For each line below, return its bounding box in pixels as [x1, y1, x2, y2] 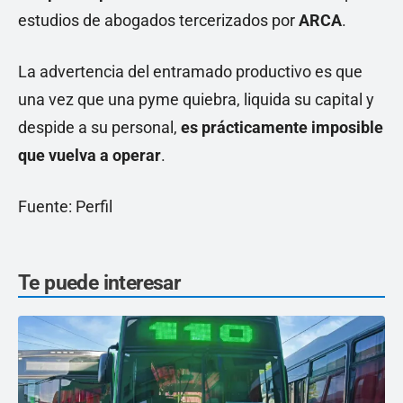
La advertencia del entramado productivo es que [18, 61, 363, 81]
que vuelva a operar [18, 145, 161, 165]
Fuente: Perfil [18, 196, 112, 216]
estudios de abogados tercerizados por [18, 10, 299, 30]
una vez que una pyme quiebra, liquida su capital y [18, 89, 374, 109]
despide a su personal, [18, 117, 181, 137]
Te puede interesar [18, 270, 181, 295]
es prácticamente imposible [181, 117, 383, 137]
